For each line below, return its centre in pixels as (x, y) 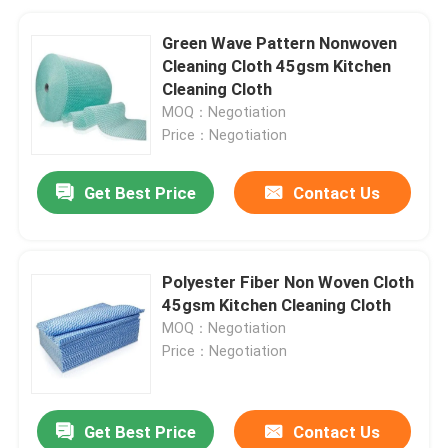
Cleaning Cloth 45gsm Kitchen (277, 65)
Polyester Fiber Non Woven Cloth (288, 281)
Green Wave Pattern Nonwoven (280, 42)
